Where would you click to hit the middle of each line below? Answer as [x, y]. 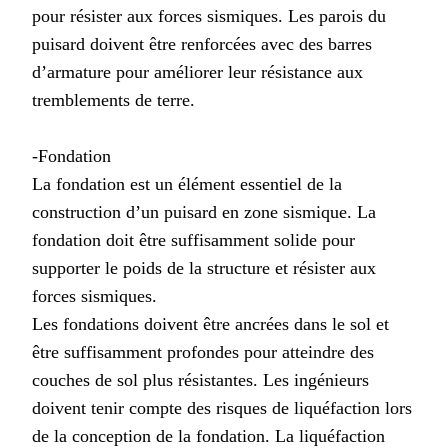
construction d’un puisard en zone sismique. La [204, 211]
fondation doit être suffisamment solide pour [193, 239]
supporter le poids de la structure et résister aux [204, 267]
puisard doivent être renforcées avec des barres [202, 43]
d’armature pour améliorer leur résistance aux [197, 71]
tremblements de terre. [113, 99]
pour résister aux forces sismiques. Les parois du [209, 15]
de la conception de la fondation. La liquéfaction [208, 435]
